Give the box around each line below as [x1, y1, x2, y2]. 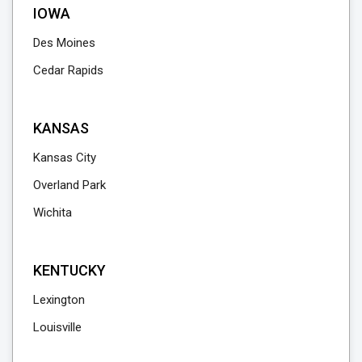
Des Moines [33, 36, 95, 51]
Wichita [33, 205, 72, 221]
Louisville [33, 320, 82, 335]
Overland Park [33, 178, 106, 193]
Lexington [33, 293, 85, 308]
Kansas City [33, 150, 96, 166]
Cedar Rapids [33, 63, 103, 78]
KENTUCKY [33, 262, 106, 280]
